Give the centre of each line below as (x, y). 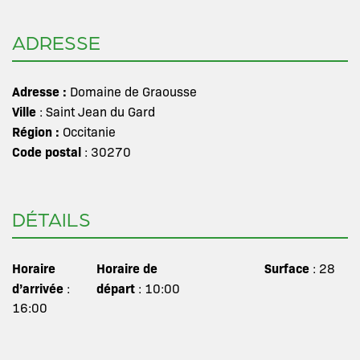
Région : (37, 131)
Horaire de (127, 268)
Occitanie (89, 131)
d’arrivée (38, 288)
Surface (286, 268)
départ (115, 288)
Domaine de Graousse (133, 91)
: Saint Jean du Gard (96, 111)
